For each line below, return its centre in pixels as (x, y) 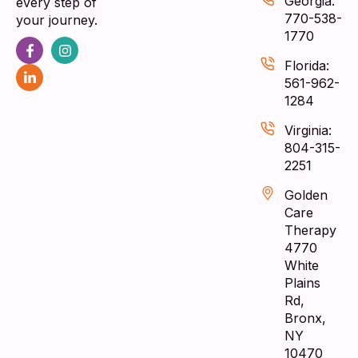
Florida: (306, 66)
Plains (302, 283)
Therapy (310, 231)
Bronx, (305, 318)
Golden (306, 195)
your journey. (57, 20)
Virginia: (308, 131)
